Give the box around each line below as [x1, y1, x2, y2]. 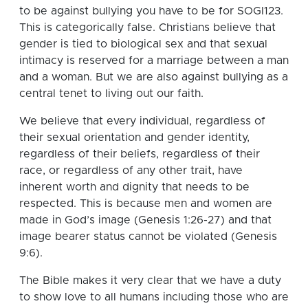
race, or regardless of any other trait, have [19, 165, 243, 177]
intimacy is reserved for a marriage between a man [19, 55, 289, 67]
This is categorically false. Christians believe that [19, 22, 276, 34]
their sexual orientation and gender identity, [19, 132, 250, 144]
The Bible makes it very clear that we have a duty [19, 275, 281, 287]
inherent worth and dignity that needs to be [19, 181, 250, 193]
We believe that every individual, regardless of [19, 115, 265, 127]
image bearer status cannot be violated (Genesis [19, 231, 277, 243]
